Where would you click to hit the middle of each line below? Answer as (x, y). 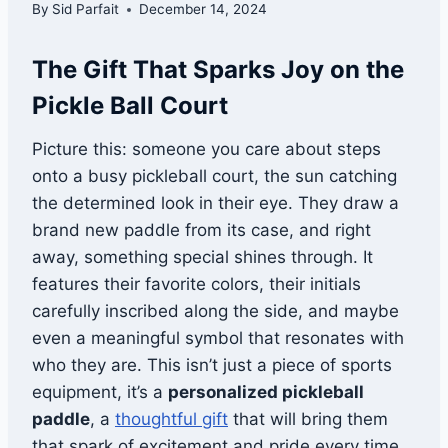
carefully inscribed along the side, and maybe (215, 311)
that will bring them (308, 419)
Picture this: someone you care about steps (206, 149)
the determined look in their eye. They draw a (215, 203)
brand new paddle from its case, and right (201, 230)
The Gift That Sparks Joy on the (218, 70)
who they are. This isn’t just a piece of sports (212, 365)
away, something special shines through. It (202, 257)
